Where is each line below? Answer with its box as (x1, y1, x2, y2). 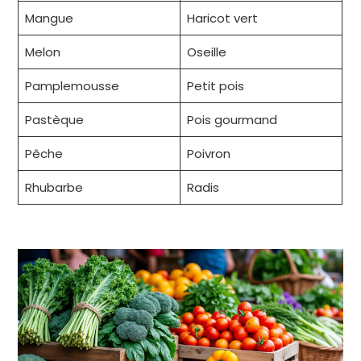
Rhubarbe (24, 179, 83, 197)
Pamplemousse (24, 77, 119, 95)
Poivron (186, 145, 230, 163)
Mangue (24, 10, 73, 27)
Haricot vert (186, 10, 258, 27)
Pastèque (24, 111, 84, 129)
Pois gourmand (186, 111, 277, 129)
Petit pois (186, 77, 244, 95)
